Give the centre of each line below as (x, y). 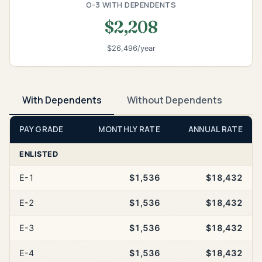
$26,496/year (131, 49)
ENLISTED (39, 154)
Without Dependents (174, 100)
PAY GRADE (42, 130)
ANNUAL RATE (215, 130)
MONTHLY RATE (129, 130)
